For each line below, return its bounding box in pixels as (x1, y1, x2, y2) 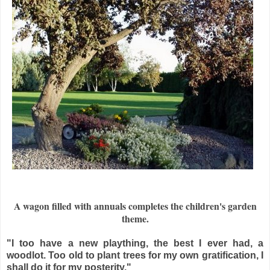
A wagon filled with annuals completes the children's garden (13, 198, 257, 213)
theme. (121, 211, 149, 225)
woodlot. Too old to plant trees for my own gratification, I (7, 250, 263, 260)
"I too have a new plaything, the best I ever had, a (7, 237, 263, 248)
